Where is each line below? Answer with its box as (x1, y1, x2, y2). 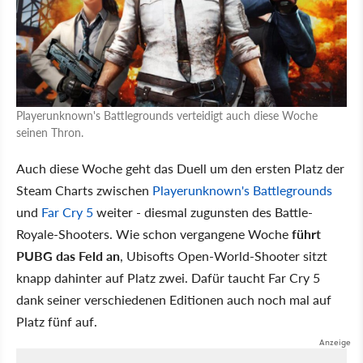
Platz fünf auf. (16, 311, 97, 331)
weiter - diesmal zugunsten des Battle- (93, 202, 313, 221)
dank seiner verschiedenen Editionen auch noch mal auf (16, 289, 331, 309)
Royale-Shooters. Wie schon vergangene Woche (16, 224, 292, 243)
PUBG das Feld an (16, 246, 120, 265)
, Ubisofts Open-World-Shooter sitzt (120, 246, 327, 265)
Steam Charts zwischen (16, 180, 152, 199)
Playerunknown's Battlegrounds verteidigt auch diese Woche (16, 106, 318, 123)
